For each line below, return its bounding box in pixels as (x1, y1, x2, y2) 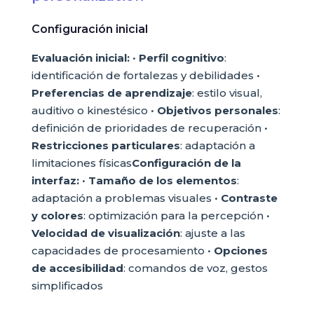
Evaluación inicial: (31, 51, 130, 64)
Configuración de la (131, 156, 241, 170)
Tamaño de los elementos (88, 174, 237, 187)
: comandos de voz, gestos (123, 261, 268, 275)
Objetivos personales (156, 104, 278, 117)
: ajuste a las (179, 226, 245, 240)
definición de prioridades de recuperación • (31, 121, 268, 135)
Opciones (213, 244, 268, 257)
